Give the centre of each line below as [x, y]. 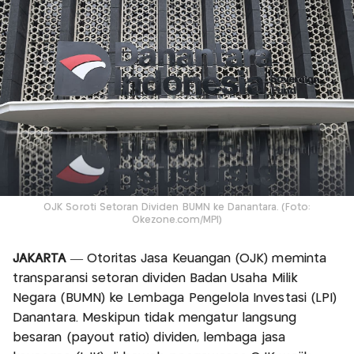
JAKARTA [41, 259]
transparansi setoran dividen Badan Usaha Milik [155, 279]
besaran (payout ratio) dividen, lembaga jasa [149, 338]
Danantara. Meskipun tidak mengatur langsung [154, 318]
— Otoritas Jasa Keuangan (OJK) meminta [198, 259]
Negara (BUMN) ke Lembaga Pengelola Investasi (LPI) [175, 299]
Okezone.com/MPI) [177, 220]
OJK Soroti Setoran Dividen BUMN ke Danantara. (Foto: [177, 208]
